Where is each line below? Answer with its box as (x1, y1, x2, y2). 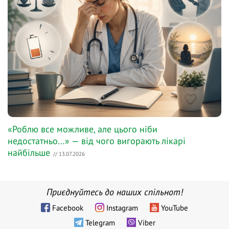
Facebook (52, 202, 83, 213)
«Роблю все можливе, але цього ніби (8, 123, 157, 135)
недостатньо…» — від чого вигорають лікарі (8, 135, 186, 147)
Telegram (85, 217, 115, 227)
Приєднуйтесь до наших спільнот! (46, 186, 183, 198)
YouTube (161, 202, 188, 213)
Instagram (106, 202, 138, 213)
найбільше (8, 147, 50, 159)
